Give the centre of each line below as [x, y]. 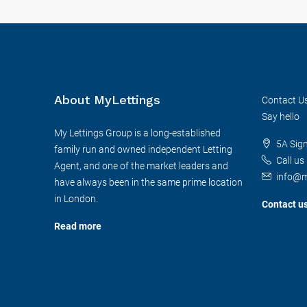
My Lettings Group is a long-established [137, 133]
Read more [78, 226]
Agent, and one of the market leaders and [141, 166]
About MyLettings [107, 100]
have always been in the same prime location [148, 182]
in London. [76, 199]
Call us [290, 160]
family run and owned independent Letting [143, 149]
